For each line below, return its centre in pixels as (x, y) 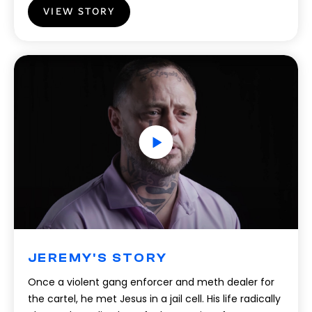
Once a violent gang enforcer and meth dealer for (151, 282)
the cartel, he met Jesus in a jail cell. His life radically (154, 299)
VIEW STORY (79, 11)
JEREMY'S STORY (98, 258)
